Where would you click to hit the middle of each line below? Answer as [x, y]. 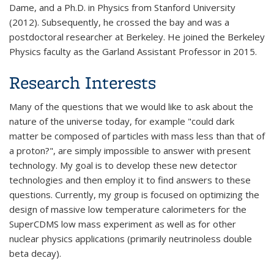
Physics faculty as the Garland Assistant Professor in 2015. [133, 51]
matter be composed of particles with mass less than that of [137, 135]
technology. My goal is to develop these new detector [123, 165]
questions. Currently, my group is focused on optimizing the [134, 194]
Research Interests [83, 82]
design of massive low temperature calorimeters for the [128, 209]
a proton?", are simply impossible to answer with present [130, 150]
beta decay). [35, 253]
